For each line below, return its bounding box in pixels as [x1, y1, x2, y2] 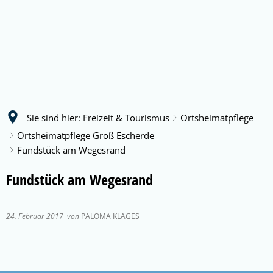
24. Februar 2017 [6, 211, 67, 221]
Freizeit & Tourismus [83, 111, 169, 124]
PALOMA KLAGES [79, 211, 140, 221]
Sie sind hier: [27, 111, 80, 124]
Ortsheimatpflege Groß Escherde [17, 129, 154, 141]
